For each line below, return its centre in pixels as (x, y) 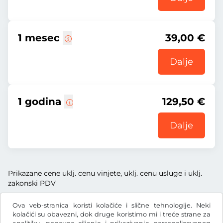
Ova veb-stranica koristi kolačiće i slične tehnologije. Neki (111, 205)
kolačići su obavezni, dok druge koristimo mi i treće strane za (111, 214)
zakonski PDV (32, 183)
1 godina (41, 102)
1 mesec (40, 38)
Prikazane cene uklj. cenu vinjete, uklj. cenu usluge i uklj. (105, 173)
